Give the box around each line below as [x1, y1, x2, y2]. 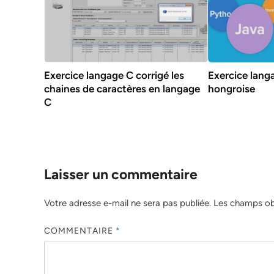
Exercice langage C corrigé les [44, 69, 184, 82]
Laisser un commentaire [44, 166, 198, 183]
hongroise [208, 83, 256, 95]
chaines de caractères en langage [44, 83, 200, 95]
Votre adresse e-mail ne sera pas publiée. [44, 198, 211, 209]
